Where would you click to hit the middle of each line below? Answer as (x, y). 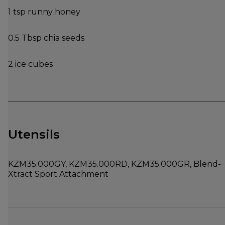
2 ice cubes (30, 64)
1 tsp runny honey (44, 12)
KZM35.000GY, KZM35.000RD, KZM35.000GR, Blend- (115, 164)
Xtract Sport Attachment (58, 174)
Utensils (34, 134)
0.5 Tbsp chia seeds (46, 38)
